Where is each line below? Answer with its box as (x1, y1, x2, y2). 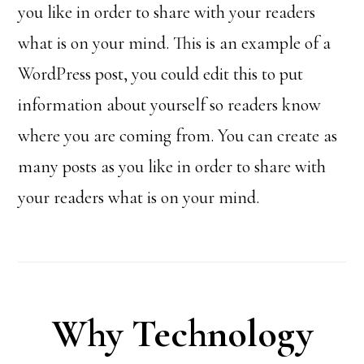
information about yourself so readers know (18, 94, 322, 115)
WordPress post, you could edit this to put (18, 63, 304, 84)
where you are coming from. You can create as (18, 125, 338, 146)
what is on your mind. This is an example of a (18, 32, 331, 54)
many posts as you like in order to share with (18, 156, 327, 177)
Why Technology (51, 310, 313, 357)
